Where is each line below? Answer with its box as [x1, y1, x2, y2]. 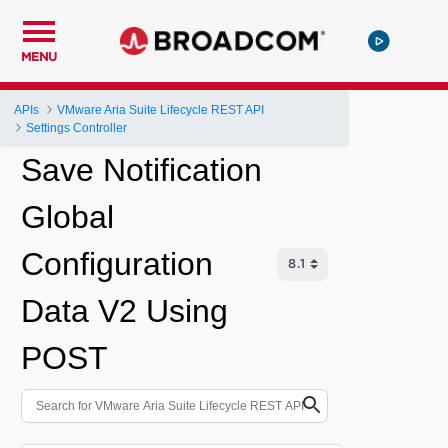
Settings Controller [26, 120, 128, 135]
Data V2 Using [21, 293, 228, 329]
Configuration [21, 246, 213, 282]
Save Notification [21, 152, 262, 188]
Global [21, 199, 114, 235]
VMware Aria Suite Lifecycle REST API [57, 102, 265, 117]
